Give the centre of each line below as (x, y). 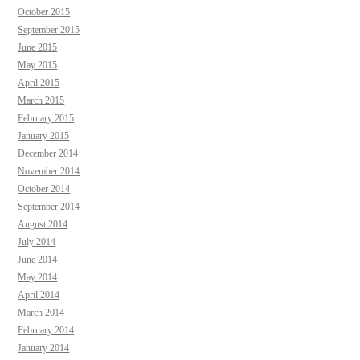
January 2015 (44, 135)
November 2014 (49, 171)
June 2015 (38, 47)
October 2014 (44, 188)
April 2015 (39, 82)
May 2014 (38, 277)
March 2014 (41, 312)
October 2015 (44, 12)
